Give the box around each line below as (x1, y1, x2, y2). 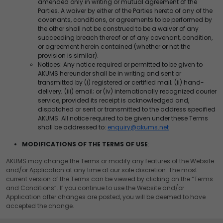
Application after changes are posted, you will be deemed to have (6, 192, 206, 201)
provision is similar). (38, 51, 99, 60)
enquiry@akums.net (108, 122, 169, 131)
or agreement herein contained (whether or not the (38, 42, 190, 51)
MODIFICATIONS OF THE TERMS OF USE (22, 139, 148, 148)
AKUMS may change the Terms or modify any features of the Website (6, 156, 214, 165)
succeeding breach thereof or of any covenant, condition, (38, 33, 213, 42)
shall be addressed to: (38, 122, 108, 131)
